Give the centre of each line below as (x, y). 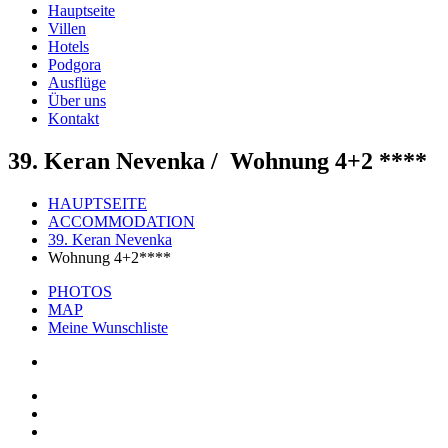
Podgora (74, 64)
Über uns (77, 100)
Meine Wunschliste (108, 327)
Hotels (68, 46)
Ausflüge (77, 82)
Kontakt (73, 118)
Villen (67, 28)
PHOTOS (80, 291)
